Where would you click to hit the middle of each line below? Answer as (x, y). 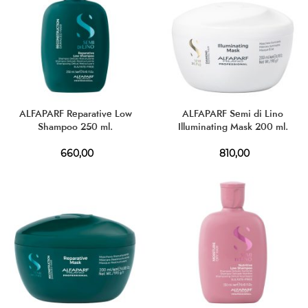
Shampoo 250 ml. (75, 126)
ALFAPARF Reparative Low (75, 113)
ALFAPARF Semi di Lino (233, 113)
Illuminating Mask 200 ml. (233, 126)
